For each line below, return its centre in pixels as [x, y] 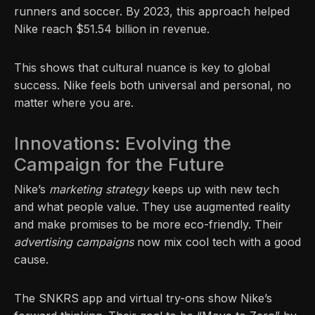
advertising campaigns [74, 242]
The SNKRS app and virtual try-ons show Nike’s [143, 298]
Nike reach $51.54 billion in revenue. [112, 28]
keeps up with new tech [214, 189]
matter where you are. [74, 102]
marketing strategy [99, 189]
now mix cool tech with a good [217, 242]
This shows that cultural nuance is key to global [142, 67]
